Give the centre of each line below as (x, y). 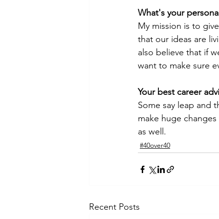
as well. (153, 131)
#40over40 (155, 145)
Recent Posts (114, 207)
